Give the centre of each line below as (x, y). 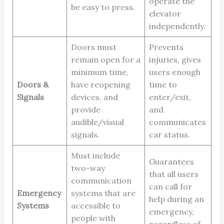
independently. (177, 26)
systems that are (103, 193)
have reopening (100, 84)
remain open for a (105, 59)
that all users (173, 174)
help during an (176, 199)
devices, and (94, 97)
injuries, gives (175, 59)
